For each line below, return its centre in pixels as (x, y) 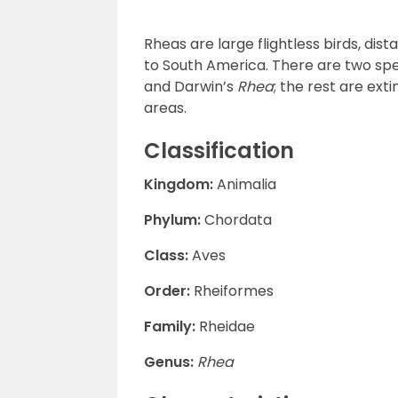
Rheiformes (232, 291)
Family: (171, 326)
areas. (165, 108)
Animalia (245, 184)
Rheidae (227, 326)
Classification (219, 151)
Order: (167, 291)
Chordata (238, 220)
